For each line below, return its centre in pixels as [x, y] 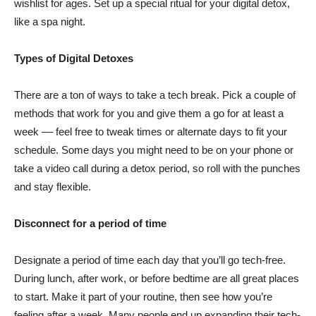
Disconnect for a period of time [90, 223]
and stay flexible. [53, 186]
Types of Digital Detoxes [74, 58]
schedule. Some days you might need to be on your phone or [154, 150]
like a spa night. [50, 21]
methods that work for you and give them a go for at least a [149, 113]
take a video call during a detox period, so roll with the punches [157, 168]
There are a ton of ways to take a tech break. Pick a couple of [155, 95]
